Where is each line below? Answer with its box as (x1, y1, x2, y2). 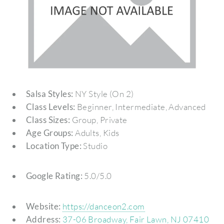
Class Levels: (25, 101, 75, 112)
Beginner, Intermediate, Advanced (75, 101, 206, 112)
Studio (81, 140, 108, 151)
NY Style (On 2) (73, 88, 134, 99)
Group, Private (70, 114, 127, 125)
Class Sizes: (25, 114, 70, 125)
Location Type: (25, 140, 82, 151)
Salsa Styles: (25, 88, 73, 99)
